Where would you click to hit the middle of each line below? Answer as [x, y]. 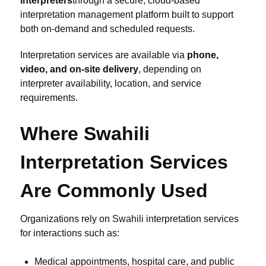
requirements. [49, 98]
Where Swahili [85, 134]
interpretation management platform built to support [127, 14]
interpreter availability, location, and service [111, 84]
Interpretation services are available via [104, 55]
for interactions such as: [70, 233]
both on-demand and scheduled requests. [107, 28]
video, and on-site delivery [79, 69]
